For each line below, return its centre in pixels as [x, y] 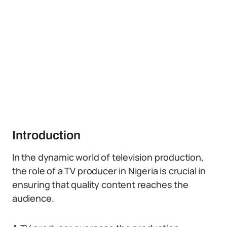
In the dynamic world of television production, [108, 157]
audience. [33, 198]
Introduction [46, 135]
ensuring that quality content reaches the [100, 184]
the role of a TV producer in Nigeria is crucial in [109, 171]
